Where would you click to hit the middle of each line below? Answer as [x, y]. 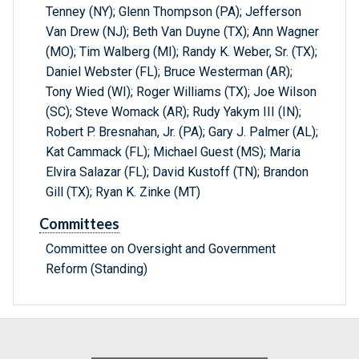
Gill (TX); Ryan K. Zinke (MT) [123, 192]
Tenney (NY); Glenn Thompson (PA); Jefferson [173, 12]
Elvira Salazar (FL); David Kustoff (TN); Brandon [177, 172]
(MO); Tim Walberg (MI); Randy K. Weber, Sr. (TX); [182, 52]
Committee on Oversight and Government [161, 249]
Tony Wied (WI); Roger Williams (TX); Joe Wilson [181, 92]
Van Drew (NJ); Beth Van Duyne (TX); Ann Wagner [182, 32]
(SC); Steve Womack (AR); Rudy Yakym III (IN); [173, 112]
